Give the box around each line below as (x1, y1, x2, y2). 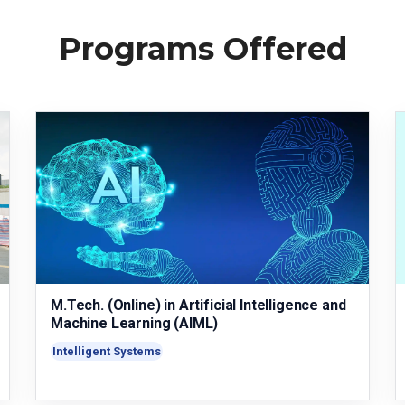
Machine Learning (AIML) (50, 315, 219, 332)
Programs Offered (58, 30, 347, 68)
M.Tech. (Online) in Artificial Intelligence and (50, 297, 346, 314)
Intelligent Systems (52, 344, 161, 358)
